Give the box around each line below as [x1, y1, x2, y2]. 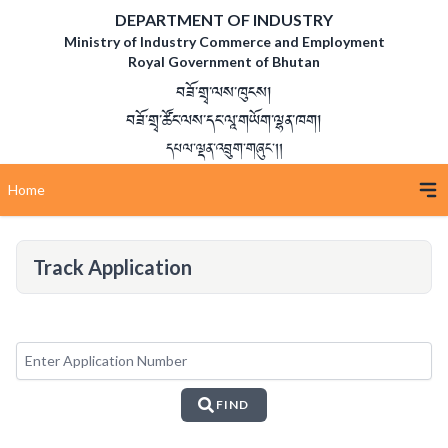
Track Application [33, 255, 192, 279]
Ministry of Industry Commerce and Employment [63, 33, 385, 50]
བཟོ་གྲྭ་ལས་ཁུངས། [176, 78, 272, 110]
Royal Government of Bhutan [128, 53, 320, 70]
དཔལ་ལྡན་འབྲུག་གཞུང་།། [165, 135, 283, 164]
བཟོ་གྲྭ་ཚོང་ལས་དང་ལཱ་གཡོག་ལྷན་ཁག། [126, 106, 322, 138]
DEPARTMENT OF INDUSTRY [115, 10, 333, 29]
